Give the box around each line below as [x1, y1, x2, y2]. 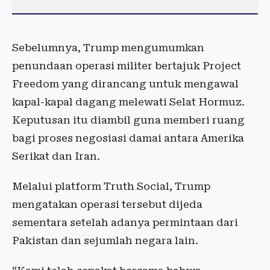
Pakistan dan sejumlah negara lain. [12, 234, 198, 246]
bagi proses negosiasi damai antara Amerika [12, 132, 244, 144]
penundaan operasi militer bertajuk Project [12, 60, 241, 72]
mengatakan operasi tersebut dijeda [12, 198, 202, 210]
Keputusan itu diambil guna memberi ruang [12, 114, 245, 126]
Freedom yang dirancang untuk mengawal [12, 78, 239, 90]
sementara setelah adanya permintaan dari [12, 216, 238, 228]
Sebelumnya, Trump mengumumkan [12, 42, 204, 54]
